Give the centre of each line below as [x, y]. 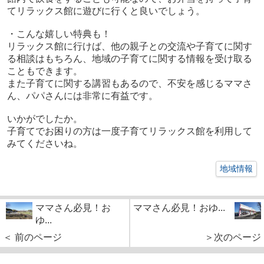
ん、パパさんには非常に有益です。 [82, 95]
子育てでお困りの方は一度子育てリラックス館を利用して [129, 131]
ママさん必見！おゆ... [179, 207]
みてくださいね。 [44, 143]
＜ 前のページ [32, 237]
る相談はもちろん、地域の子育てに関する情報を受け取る [129, 58]
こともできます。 [44, 71]
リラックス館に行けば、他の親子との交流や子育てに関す [129, 46]
